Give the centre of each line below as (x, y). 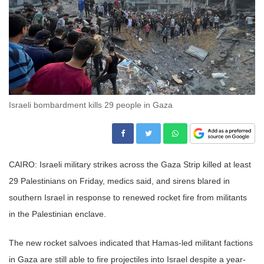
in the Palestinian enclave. (57, 214)
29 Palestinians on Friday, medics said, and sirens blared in (119, 181)
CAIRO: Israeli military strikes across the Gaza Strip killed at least (130, 164)
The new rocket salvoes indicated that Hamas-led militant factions (131, 242)
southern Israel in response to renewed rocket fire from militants (128, 197)
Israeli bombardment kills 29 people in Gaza (91, 105)
